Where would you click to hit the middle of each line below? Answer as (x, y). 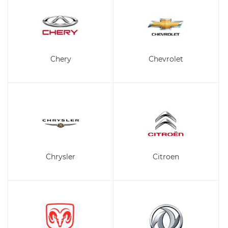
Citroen (166, 157)
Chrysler (61, 157)
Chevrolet (166, 59)
